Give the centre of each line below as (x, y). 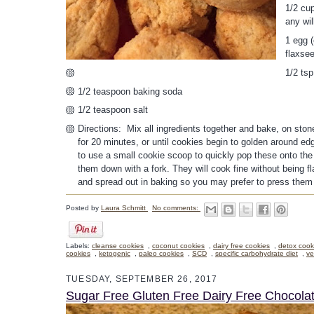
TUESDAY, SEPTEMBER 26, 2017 (142, 278)
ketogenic (115, 253)
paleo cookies (161, 253)
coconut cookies (178, 245)
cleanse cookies (118, 245)
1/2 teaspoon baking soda (130, 91)
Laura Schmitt (124, 207)
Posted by (83, 207)
